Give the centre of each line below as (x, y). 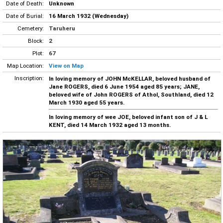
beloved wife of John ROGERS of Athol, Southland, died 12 (131, 94)
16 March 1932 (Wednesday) (89, 16)
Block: (36, 41)
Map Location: (25, 65)
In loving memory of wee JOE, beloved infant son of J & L (128, 117)
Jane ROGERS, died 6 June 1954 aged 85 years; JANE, (124, 86)
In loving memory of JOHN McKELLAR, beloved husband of (130, 78)
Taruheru (62, 28)
